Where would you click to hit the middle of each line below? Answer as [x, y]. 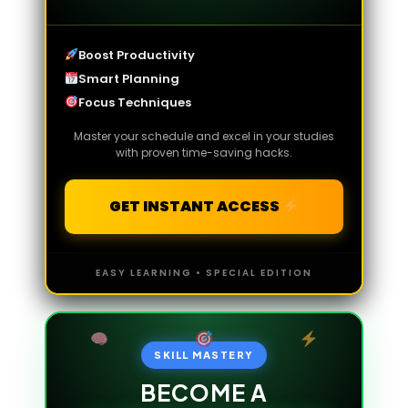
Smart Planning [128, 79]
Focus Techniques [134, 102]
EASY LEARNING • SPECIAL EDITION [204, 273]
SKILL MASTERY [204, 355]
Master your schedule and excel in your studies [204, 136]
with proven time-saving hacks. [204, 153]
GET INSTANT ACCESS [195, 206]
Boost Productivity [136, 55]
